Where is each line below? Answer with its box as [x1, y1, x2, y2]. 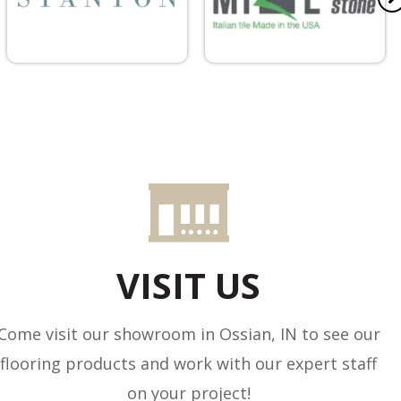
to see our [296, 322, 380, 345]
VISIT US [116, 260, 261, 310]
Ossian [218, 322, 271, 345]
